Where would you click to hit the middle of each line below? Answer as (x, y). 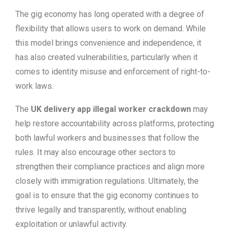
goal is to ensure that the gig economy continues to (107, 196)
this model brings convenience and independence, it (108, 43)
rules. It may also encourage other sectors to (95, 152)
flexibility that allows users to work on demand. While (111, 29)
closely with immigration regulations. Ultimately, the (107, 181)
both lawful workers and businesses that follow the (107, 138)
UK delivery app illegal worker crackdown (111, 109)
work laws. (34, 86)
